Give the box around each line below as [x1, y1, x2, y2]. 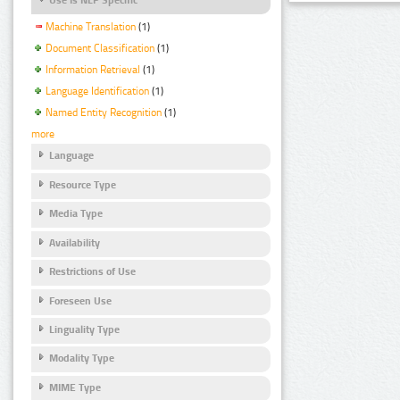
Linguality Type [49, 323, 120, 337]
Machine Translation [46, 21, 136, 34]
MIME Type [49, 380, 101, 394]
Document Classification [46, 42, 154, 55]
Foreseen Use [49, 294, 112, 307]
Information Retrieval [46, 62, 140, 76]
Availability [49, 236, 100, 249]
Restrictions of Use [49, 265, 136, 279]
